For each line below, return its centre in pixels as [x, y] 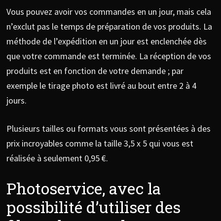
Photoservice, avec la [83, 188]
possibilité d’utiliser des [93, 207]
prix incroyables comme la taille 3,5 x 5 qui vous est [100, 144]
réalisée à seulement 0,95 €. [57, 158]
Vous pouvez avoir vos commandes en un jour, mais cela [109, 12]
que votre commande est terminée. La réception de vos [109, 56]
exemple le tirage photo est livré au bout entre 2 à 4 [101, 86]
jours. [16, 101]
